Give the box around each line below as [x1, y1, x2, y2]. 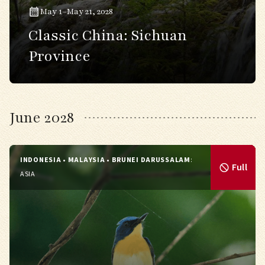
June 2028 [9, 108, 74, 128]
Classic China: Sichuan [28, 25, 187, 46]
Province [28, 46, 91, 66]
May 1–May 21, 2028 [40, 6, 113, 17]
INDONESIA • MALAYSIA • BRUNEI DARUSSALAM [20, 155, 190, 165]
